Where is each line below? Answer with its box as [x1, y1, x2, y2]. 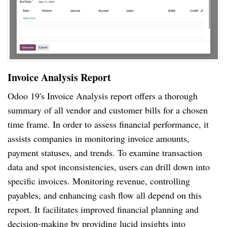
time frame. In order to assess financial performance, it [8, 118, 209, 130]
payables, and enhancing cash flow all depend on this [8, 188, 202, 201]
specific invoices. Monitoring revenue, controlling [8, 174, 190, 187]
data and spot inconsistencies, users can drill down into [8, 160, 210, 173]
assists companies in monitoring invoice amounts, [8, 132, 190, 144]
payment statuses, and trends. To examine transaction [8, 146, 202, 159]
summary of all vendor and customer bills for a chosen [8, 103, 208, 116]
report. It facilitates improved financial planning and [8, 203, 199, 215]
